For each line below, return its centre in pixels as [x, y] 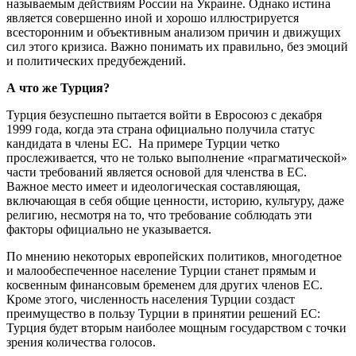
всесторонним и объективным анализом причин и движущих [174, 32]
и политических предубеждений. [96, 60]
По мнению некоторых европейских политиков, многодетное [174, 256]
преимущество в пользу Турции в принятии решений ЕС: [163, 313]
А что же [33, 87]
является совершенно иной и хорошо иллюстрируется [153, 17]
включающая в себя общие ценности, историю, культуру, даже [175, 200]
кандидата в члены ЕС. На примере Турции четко [143, 143]
